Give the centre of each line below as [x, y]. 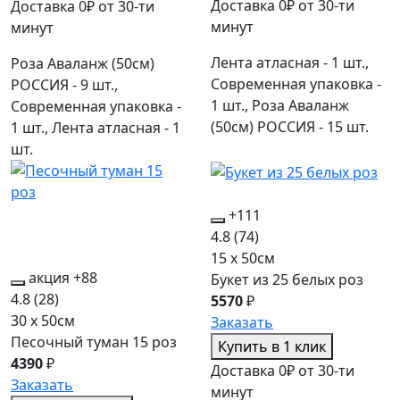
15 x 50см [243, 258]
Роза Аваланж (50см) [83, 64]
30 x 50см [43, 321]
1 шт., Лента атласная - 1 [96, 128]
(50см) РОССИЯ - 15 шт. [290, 126]
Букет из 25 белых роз [287, 280]
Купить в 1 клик [272, 347]
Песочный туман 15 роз [94, 342]
